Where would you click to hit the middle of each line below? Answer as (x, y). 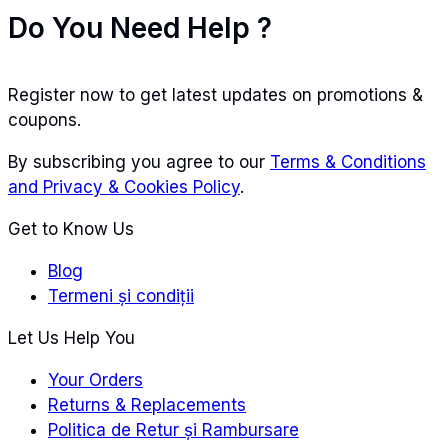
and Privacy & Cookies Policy (124, 186)
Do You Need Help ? (140, 28)
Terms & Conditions (348, 161)
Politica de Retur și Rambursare (173, 429)
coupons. (44, 119)
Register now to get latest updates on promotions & (215, 94)
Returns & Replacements (147, 404)
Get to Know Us (71, 228)
